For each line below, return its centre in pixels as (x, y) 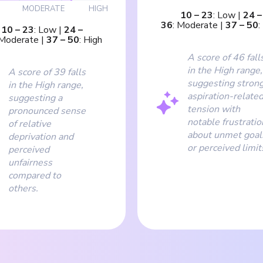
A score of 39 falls (47, 72)
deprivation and (41, 136)
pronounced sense (47, 111)
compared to (35, 175)
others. (23, 188)
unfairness (30, 162)
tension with (214, 109)
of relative (30, 124)
